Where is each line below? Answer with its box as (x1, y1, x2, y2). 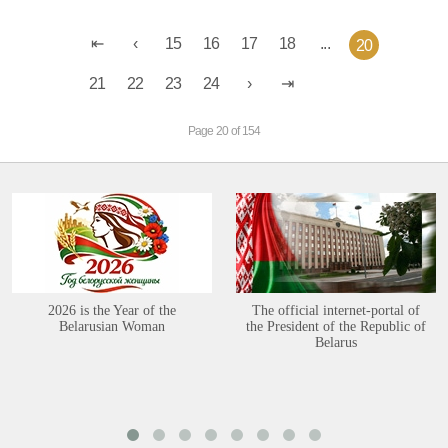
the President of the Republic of (246, 319, 426, 334)
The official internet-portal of (252, 303, 420, 318)
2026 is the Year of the (48, 303, 176, 318)
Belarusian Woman (59, 319, 165, 334)
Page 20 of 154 (187, 124, 261, 138)
